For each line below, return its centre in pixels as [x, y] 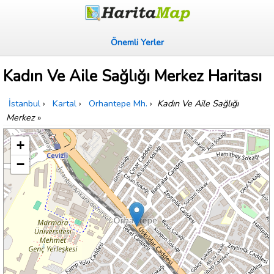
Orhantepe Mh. [118, 104]
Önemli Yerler [137, 42]
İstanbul [24, 104]
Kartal [65, 104]
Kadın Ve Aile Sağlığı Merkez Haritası [132, 76]
